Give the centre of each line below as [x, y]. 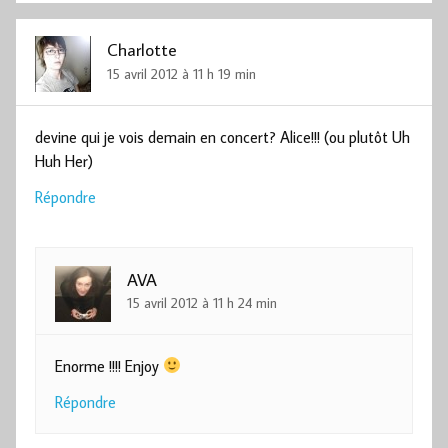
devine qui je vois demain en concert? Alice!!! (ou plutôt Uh [223, 136]
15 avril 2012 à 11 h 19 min [182, 73]
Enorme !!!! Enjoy [109, 365]
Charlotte [142, 49]
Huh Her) [64, 160]
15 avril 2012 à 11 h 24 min [202, 303]
